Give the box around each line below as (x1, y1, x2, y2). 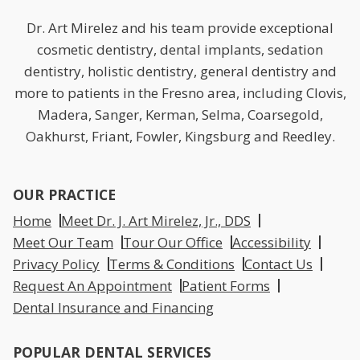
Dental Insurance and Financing (13, 298, 214, 317)
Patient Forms (182, 276, 270, 296)
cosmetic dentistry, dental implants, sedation (37, 40, 323, 59)
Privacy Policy (13, 255, 100, 274)
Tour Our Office (123, 233, 223, 252)
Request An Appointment (13, 276, 172, 296)
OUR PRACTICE (13, 185, 116, 205)
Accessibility (232, 233, 311, 252)
